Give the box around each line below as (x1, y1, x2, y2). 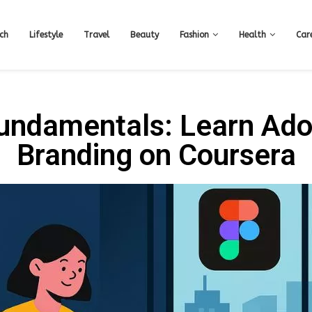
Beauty (130, 30, 159, 40)
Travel (84, 30, 109, 40)
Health (239, 30, 266, 40)
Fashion (180, 30, 209, 40)
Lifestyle (29, 30, 63, 40)
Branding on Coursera (16, 138, 296, 172)
